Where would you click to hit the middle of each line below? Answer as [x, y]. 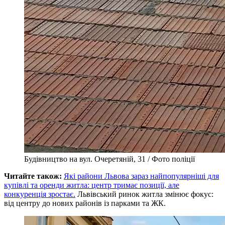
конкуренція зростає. [40, 194]
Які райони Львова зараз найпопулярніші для [141, 176]
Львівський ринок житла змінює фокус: [145, 194]
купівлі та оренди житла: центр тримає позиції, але [92, 185]
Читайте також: [33, 176]
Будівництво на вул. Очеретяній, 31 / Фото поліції [109, 159]
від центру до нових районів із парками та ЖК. [85, 203]
